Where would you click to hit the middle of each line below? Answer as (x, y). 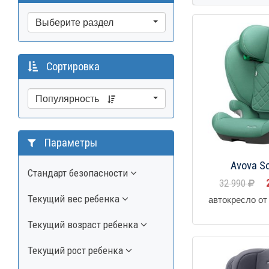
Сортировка (72, 66)
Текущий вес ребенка (75, 198)
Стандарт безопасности (79, 173)
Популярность (68, 98)
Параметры (69, 143)
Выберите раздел (74, 22)
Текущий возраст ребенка (84, 224)
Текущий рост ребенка (77, 250)
